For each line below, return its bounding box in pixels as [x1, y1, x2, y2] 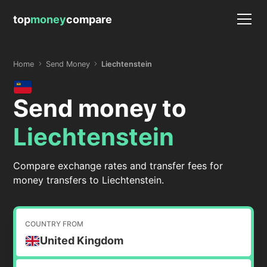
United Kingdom [40, 234, 124, 247]
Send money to [13, 94, 187, 123]
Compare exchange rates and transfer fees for [13, 160, 223, 172]
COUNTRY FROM [25, 219, 84, 229]
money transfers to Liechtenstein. [13, 174, 164, 186]
